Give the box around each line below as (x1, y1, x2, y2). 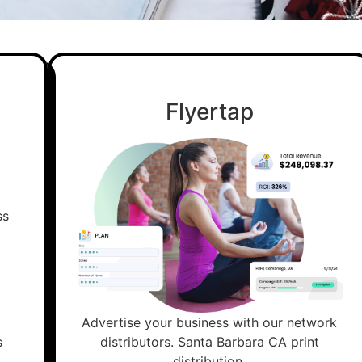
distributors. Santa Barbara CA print (99, 334, 319, 351)
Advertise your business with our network (82, 314, 337, 331)
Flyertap (165, 98, 254, 125)
